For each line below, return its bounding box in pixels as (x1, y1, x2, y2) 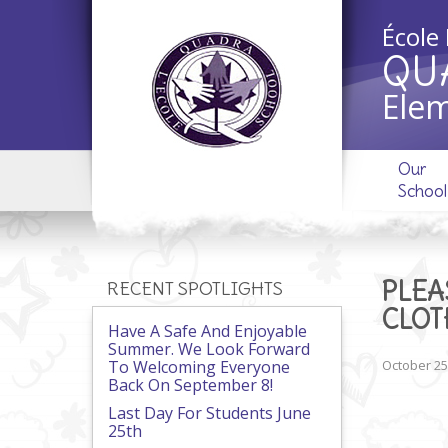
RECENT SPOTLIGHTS (107, 277, 283, 300)
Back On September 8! (108, 374, 273, 396)
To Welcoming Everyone (108, 356, 290, 378)
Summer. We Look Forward (108, 338, 310, 360)
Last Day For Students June (108, 402, 311, 424)
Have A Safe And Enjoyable (108, 320, 307, 342)
